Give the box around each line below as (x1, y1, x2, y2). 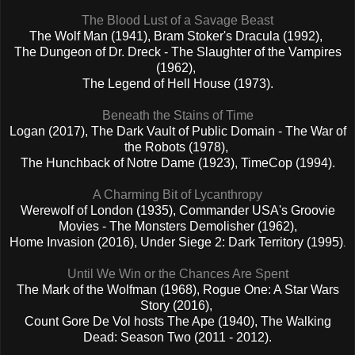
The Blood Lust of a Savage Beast (82, 13, 273, 27)
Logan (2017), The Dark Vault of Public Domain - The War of (9, 124, 346, 138)
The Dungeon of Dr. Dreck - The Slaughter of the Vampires (13, 44, 342, 59)
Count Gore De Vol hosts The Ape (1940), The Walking (24, 314, 331, 328)
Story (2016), (139, 298, 216, 312)
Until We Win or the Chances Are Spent (67, 266, 288, 281)
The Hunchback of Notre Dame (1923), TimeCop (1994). (20, 155, 335, 170)
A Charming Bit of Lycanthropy (93, 187, 262, 201)
